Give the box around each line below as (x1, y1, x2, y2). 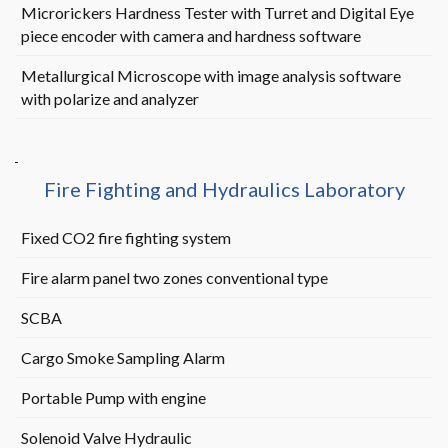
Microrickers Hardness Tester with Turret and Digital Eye (20, 3, 414, 22)
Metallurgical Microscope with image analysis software (20, 66, 401, 85)
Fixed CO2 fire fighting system (20, 228, 231, 247)
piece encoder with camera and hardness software (20, 26, 361, 45)
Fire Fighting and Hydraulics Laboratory (43, 177, 405, 201)
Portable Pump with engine (20, 388, 206, 407)
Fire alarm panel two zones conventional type (20, 268, 328, 287)
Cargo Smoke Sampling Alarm (20, 348, 225, 367)
